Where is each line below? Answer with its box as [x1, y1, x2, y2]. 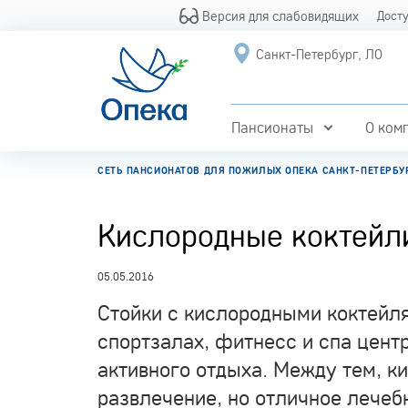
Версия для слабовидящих [199, 6, 360, 25]
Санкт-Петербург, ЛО [255, 46, 382, 63]
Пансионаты [230, 118, 313, 137]
